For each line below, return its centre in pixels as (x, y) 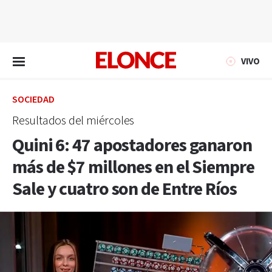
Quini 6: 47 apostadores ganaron (132, 146)
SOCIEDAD (33, 100)
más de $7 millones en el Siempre (133, 168)
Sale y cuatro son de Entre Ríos (124, 189)
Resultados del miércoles (73, 121)
